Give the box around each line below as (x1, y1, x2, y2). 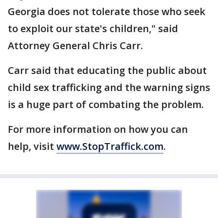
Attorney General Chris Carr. (8, 39, 143, 52)
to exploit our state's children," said (8, 22, 178, 35)
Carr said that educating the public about (8, 64, 207, 77)
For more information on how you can (8, 123, 188, 136)
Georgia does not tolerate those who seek (8, 5, 205, 18)
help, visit (8, 140, 56, 153)
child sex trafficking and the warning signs (8, 81, 210, 94)
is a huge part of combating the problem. (8, 98, 206, 111)
